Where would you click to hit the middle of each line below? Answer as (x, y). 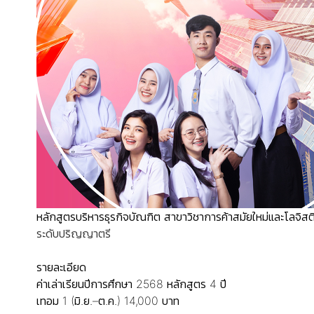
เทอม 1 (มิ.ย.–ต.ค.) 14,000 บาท (108, 301)
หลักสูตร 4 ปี (197, 284)
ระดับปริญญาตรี (74, 233)
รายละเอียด (61, 267)
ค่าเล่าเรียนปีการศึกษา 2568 (100, 284)
